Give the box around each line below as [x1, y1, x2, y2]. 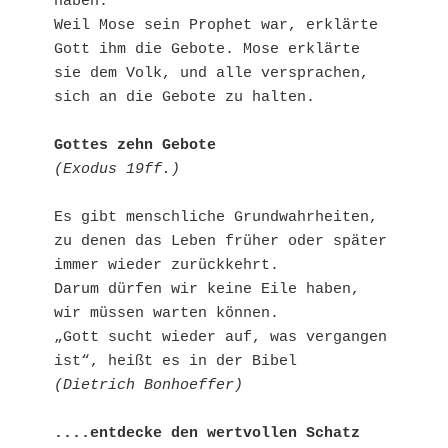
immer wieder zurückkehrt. [54, 256, 279, 274]
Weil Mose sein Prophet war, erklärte [54, 16, 378, 34]
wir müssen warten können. [54, 304, 279, 322]
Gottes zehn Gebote [54, 136, 216, 154]
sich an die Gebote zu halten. [54, 88, 315, 106]
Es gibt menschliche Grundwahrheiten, [54, 208, 378, 226]
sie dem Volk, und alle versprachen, [54, 64, 369, 82]
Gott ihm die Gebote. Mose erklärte [54, 40, 360, 58]
